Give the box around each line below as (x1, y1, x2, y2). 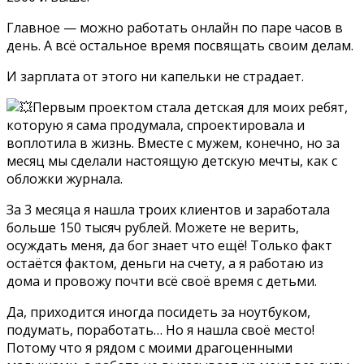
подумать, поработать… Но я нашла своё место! (6, 320, 314, 339)
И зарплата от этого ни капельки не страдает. (6, 67, 304, 85)
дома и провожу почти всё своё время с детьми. (6, 271, 317, 290)
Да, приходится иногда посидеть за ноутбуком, (6, 302, 310, 321)
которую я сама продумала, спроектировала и (6, 115, 305, 134)
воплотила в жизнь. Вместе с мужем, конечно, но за (6, 133, 340, 152)
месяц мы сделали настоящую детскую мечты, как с (6, 151, 337, 170)
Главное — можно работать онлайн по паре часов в (6, 18, 343, 37)
